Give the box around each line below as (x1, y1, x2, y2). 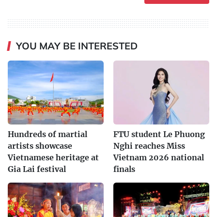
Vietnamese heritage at (8, 153, 99, 163)
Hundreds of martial (8, 129, 87, 139)
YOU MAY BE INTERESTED (16, 40, 138, 52)
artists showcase (8, 141, 72, 151)
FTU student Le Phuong (113, 129, 205, 139)
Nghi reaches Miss (113, 141, 185, 151)
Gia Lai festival (8, 164, 66, 174)
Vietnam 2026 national (113, 153, 204, 163)
